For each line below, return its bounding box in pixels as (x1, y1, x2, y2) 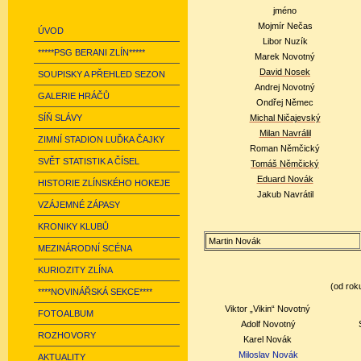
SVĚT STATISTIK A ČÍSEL (38, 156, 139, 166)
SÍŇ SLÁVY (38, 113, 82, 122)
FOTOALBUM (38, 309, 93, 318)
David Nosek (259, 67, 310, 77)
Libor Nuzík (262, 36, 308, 46)
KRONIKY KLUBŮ (38, 222, 109, 231)
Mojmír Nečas (257, 21, 313, 31)
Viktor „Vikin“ (224, 304, 277, 313)
